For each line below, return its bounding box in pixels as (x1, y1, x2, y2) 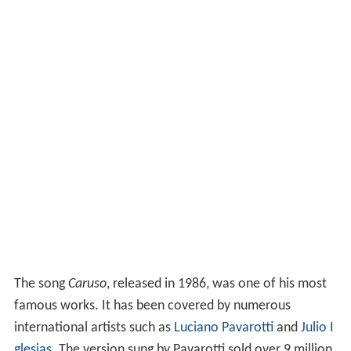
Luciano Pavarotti (173, 320, 273, 335)
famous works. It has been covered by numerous (13, 298, 291, 313)
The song (13, 276, 68, 291)
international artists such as (13, 320, 174, 335)
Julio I (300, 320, 334, 335)
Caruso (67, 276, 107, 291)
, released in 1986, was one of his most (106, 276, 327, 291)
